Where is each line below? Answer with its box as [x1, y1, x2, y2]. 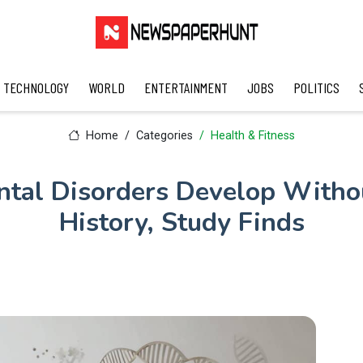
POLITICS [293, 79, 340, 96]
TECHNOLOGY [2, 79, 69, 96]
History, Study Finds [58, 205, 305, 240]
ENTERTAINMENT [143, 79, 228, 96]
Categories [135, 129, 193, 143]
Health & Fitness [210, 129, 295, 143]
